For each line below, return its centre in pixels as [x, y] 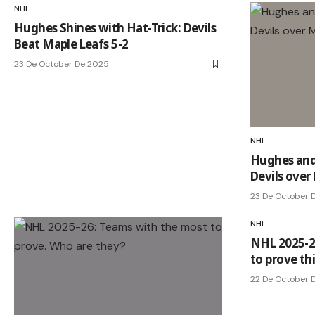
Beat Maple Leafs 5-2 [71, 44]
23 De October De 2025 [62, 64]
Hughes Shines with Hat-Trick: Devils [115, 27]
